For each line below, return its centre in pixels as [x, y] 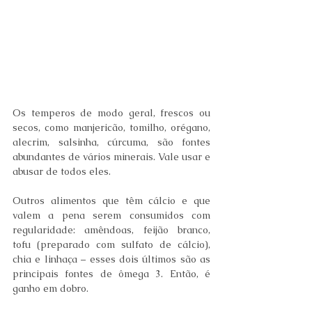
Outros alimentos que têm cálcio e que [111, 201]
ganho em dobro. [50, 289]
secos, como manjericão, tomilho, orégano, [111, 128]
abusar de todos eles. [62, 172]
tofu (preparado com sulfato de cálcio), [111, 245]
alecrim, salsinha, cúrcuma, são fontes [111, 142]
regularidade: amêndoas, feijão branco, [111, 230]
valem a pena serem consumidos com [111, 216]
